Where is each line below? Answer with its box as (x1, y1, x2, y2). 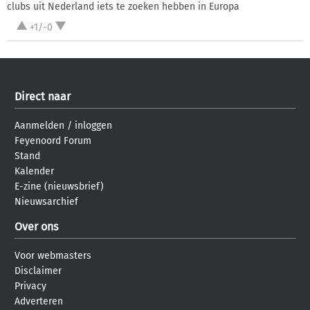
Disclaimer (15, 265, 62, 277)
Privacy (15, 280, 46, 293)
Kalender (15, 165, 54, 178)
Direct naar (15, 90, 71, 104)
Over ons (15, 220, 58, 234)
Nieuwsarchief (15, 196, 78, 208)
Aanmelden (15, 120, 64, 132)
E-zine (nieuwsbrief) (15, 181, 104, 193)
